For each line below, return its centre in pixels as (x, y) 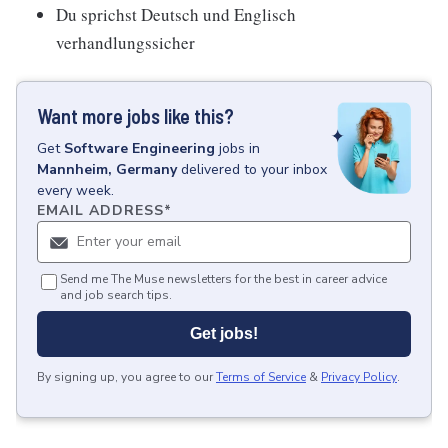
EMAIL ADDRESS (100, 210)
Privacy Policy (359, 377)
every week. (75, 190)
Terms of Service (261, 377)
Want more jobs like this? (135, 116)
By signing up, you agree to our (125, 377)
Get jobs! (224, 333)
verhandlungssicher (125, 42)
